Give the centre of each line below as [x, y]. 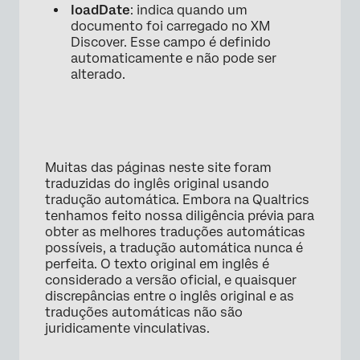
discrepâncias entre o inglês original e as [170, 297]
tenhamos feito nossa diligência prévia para [180, 216]
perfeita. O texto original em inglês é [157, 264]
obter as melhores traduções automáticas [175, 232]
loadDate [100, 10]
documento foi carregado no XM [170, 27]
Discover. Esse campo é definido [171, 43]
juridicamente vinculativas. [127, 329]
